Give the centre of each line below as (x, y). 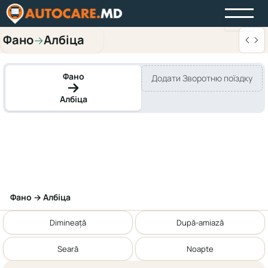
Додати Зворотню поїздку (202, 78)
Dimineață (68, 222)
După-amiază (200, 222)
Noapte (200, 249)
